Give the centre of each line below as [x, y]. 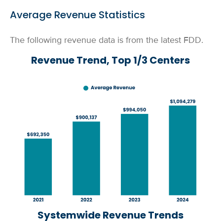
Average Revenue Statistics [77, 15]
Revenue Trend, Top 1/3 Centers [110, 60]
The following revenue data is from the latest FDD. [108, 40]
